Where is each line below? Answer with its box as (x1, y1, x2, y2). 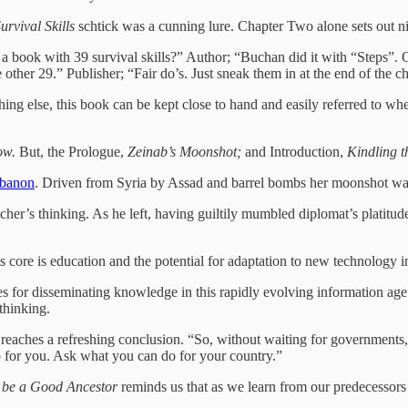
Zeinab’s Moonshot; (127, 143, 245, 159)
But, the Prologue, (15, 143, 127, 159)
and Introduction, (245, 143, 347, 159)
